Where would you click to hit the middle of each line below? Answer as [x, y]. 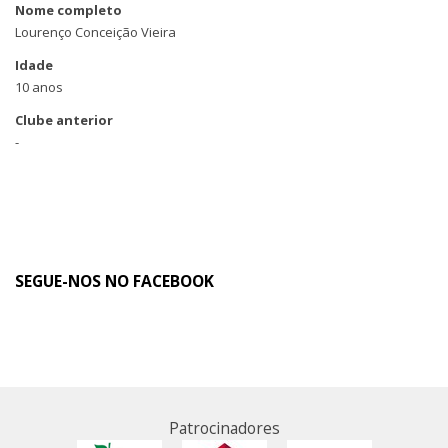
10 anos [39, 87]
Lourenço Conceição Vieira [95, 32]
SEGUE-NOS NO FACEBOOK [114, 281]
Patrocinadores [224, 428]
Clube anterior [64, 120]
